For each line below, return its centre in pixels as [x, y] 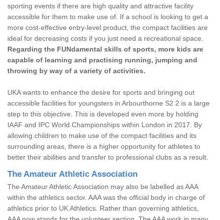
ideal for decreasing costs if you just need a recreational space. [105, 38]
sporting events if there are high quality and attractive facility [100, 6]
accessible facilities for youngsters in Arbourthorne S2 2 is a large [109, 103]
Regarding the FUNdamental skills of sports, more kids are [105, 49]
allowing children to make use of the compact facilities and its [102, 135]
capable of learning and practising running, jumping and [102, 60]
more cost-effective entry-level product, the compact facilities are [108, 27]
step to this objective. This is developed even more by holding [103, 114]
